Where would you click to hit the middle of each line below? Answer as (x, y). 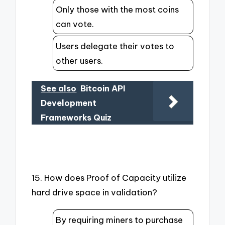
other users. (79, 60)
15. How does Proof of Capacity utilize (109, 177)
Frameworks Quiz (76, 118)
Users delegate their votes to (115, 46)
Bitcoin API (103, 89)
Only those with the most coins (117, 9)
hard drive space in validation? (95, 192)
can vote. (75, 24)
